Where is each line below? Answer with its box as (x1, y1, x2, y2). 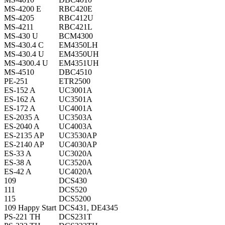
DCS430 (59, 176, 87, 185)
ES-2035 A (4, 113, 40, 122)
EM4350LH (59, 41, 98, 50)
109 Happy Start (4, 203, 56, 212)
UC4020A (59, 167, 92, 176)
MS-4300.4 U (4, 59, 48, 68)
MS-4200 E (4, 5, 41, 14)
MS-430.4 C (4, 41, 44, 50)
